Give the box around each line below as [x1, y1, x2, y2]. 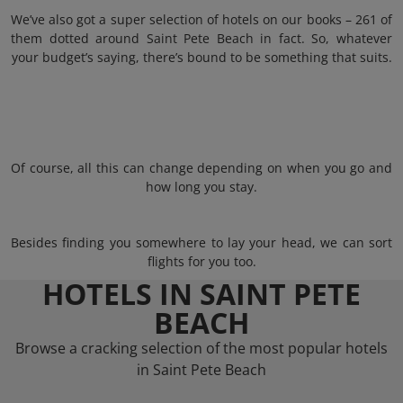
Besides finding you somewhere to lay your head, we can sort [11, 234, 392, 251]
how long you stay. [146, 178, 257, 195]
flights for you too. [147, 253, 256, 270]
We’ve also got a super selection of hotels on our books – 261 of [11, 11, 392, 28]
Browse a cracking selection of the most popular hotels [15, 338, 388, 358]
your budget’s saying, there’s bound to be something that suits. [11, 49, 392, 66]
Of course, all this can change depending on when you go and [11, 159, 392, 176]
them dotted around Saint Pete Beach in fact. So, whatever [11, 30, 392, 47]
